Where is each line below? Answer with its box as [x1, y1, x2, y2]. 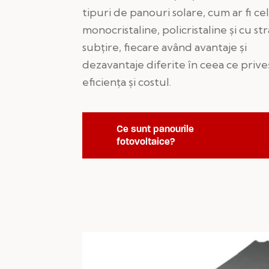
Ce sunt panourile [116, 122, 194, 134]
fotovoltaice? [116, 135, 175, 147]
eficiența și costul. [82, 74, 171, 89]
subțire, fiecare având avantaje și [82, 40, 247, 54]
